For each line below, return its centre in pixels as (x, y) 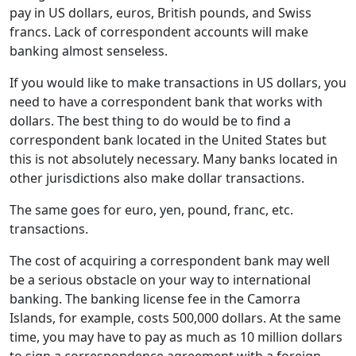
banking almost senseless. (89, 51)
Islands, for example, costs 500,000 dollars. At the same (175, 318)
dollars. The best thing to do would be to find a (150, 121)
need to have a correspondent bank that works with (166, 102)
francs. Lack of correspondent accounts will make (159, 32)
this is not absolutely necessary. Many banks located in (174, 159)
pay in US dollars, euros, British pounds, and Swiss (161, 13)
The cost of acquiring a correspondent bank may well (170, 261)
